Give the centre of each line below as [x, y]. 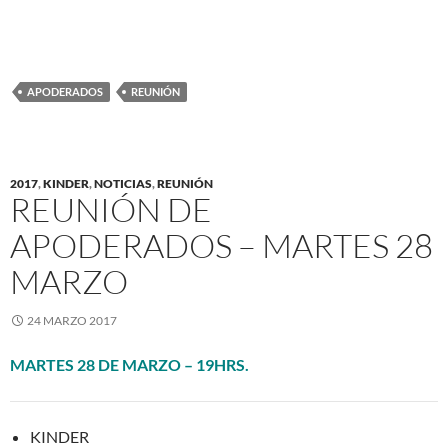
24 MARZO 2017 [72, 320]
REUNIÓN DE [111, 209]
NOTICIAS [123, 183]
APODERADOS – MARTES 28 [221, 245]
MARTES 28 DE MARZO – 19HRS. [129, 364]
